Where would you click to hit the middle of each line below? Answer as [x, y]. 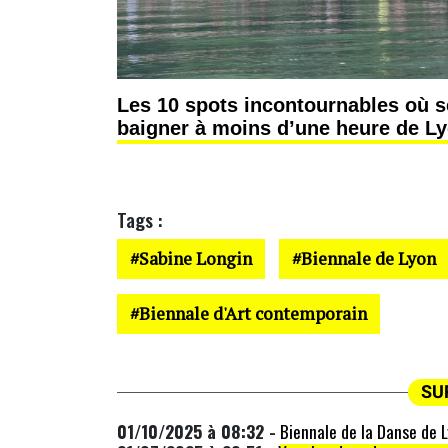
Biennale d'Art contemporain [253, 314]
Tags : [139, 220]
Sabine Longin [195, 259]
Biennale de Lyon [368, 259]
